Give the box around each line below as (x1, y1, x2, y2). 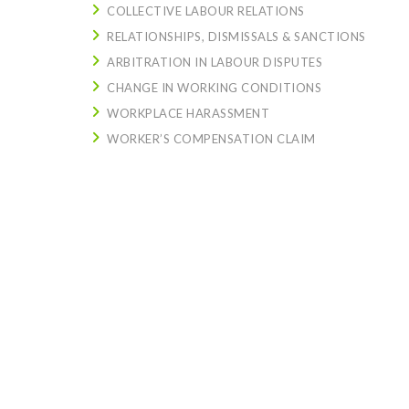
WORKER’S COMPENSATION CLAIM (107, 131, 316, 146)
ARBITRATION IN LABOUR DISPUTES (107, 55, 322, 69)
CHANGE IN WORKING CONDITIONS (107, 80, 321, 95)
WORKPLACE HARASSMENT (107, 106, 269, 121)
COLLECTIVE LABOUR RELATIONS (107, 4, 305, 18)
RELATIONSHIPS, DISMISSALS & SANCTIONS (107, 29, 366, 44)
